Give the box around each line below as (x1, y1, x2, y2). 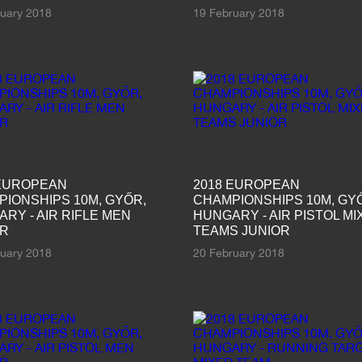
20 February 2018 (193, 246, 284, 259)
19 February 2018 (193, 6, 284, 19)
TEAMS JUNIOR (193, 223, 290, 238)
